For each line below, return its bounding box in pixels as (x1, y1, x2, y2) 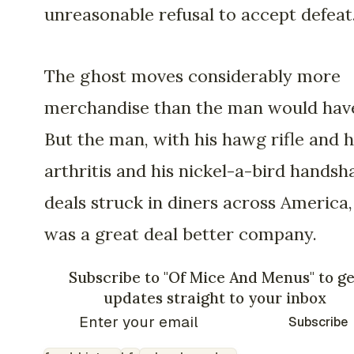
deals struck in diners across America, (44, 191, 352, 214)
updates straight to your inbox (104, 288, 326, 308)
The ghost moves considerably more (44, 65, 341, 88)
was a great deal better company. (44, 223, 317, 246)
